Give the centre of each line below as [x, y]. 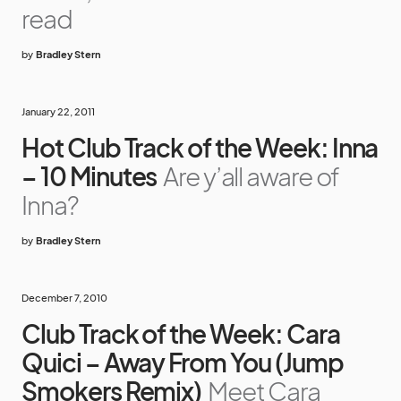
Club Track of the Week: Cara [181, 334]
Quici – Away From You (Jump [183, 363]
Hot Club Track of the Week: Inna [200, 148]
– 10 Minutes [90, 176]
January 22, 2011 [58, 112]
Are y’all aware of [251, 176]
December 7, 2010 [64, 298]
